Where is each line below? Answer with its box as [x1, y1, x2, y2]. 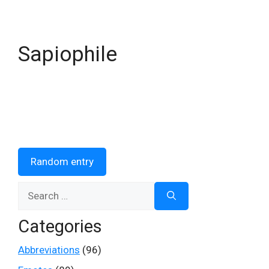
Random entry [31, 156, 94, 168]
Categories [18, 216, 102, 237]
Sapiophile [18, 42, 117, 67]
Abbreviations [18, 244, 80, 256]
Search [17, 183, 49, 195]
